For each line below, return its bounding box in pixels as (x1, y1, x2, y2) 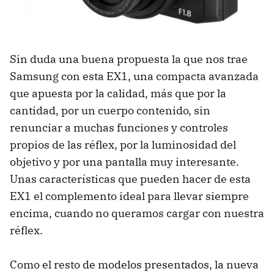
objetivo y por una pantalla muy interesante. (10, 155, 239, 169)
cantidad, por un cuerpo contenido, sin (10, 103, 210, 118)
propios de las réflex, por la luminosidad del (10, 138, 236, 152)
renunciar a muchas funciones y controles (10, 120, 228, 135)
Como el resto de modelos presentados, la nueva (10, 257, 259, 272)
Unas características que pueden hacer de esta (10, 172, 251, 187)
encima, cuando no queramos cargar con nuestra (10, 206, 264, 221)
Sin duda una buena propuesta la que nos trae (10, 52, 248, 67)
